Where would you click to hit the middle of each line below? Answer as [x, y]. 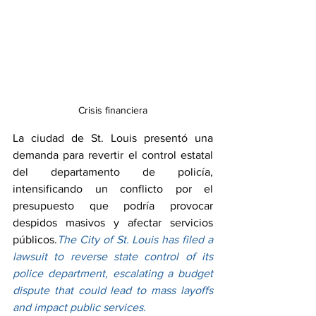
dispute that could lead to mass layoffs [113, 290]
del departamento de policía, [113, 171]
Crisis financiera [113, 110]
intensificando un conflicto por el [113, 188]
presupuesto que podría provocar [113, 205]
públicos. [35, 239]
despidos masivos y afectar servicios [113, 222]
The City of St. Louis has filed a [135, 239]
